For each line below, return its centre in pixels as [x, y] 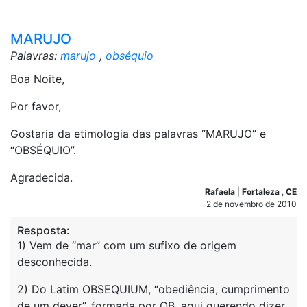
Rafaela [221, 192]
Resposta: [44, 230]
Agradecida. [41, 177]
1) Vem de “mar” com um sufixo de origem [127, 245]
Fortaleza [262, 192]
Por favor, [36, 106]
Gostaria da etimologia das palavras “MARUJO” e [138, 134]
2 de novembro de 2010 [251, 204]
